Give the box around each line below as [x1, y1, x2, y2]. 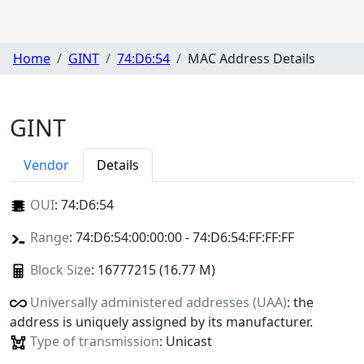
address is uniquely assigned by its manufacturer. [10, 312, 313, 331]
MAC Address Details [188, 50, 315, 68]
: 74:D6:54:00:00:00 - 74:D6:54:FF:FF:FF [68, 227, 294, 246]
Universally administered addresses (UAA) [29, 292, 287, 311]
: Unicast [158, 331, 212, 350]
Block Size [29, 260, 91, 279]
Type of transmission [29, 331, 159, 350]
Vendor [24, 155, 69, 174]
